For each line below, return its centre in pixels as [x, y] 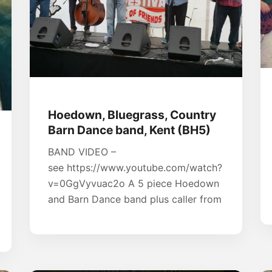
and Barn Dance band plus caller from [135, 199]
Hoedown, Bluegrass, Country [132, 115]
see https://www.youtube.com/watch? [135, 168]
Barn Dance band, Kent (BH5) [129, 130]
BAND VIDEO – [82, 152]
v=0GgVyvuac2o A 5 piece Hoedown [134, 184]
